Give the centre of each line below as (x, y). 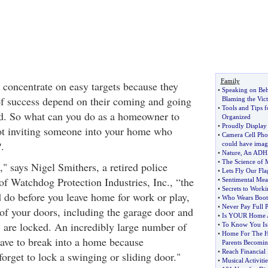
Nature (231, 153)
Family (230, 81)
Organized (236, 117)
